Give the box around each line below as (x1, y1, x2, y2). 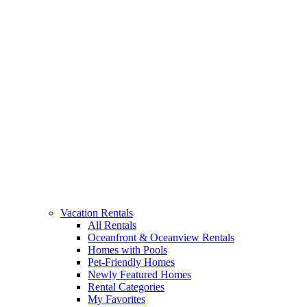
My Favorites (88, 293, 145, 305)
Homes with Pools (88, 244, 167, 256)
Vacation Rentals (60, 207, 133, 219)
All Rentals (88, 219, 136, 231)
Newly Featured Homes (88, 269, 191, 280)
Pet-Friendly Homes (88, 256, 175, 268)
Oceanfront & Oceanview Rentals (88, 232, 234, 243)
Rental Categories (88, 281, 164, 293)
